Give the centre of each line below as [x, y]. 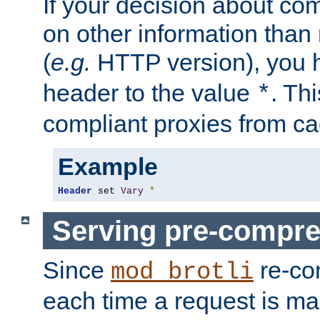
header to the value [150, 92]
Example [108, 166]
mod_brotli [182, 272]
